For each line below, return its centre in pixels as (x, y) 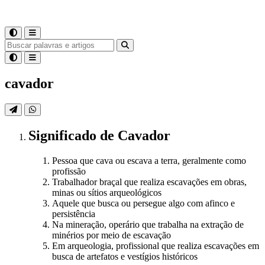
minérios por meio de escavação (112, 235)
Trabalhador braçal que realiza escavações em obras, (149, 182)
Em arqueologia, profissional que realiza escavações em (156, 245)
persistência (74, 214)
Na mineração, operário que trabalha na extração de (148, 224)
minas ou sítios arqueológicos (107, 192)
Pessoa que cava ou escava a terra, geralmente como (149, 160)
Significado (64, 135)
